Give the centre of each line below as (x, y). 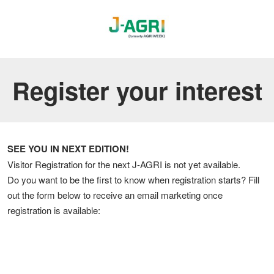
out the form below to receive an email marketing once (115, 195)
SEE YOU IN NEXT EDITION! (68, 149)
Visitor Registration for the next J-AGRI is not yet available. (124, 165)
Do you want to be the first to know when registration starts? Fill (133, 180)
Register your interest (137, 91)
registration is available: (54, 210)
